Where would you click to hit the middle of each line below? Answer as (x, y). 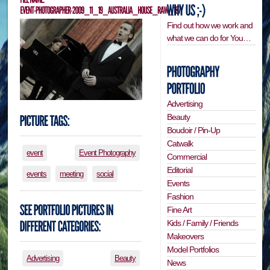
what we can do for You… (209, 38)
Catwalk (180, 143)
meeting (72, 174)
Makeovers (186, 236)
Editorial (180, 170)
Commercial (187, 156)
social (105, 174)
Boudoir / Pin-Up (194, 130)
